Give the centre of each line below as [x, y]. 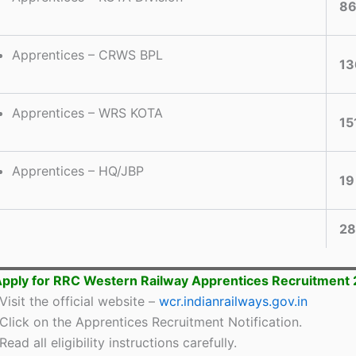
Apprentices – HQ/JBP [78, 170]
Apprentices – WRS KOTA [87, 112]
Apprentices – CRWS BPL [87, 54]
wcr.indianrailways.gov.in [233, 301]
